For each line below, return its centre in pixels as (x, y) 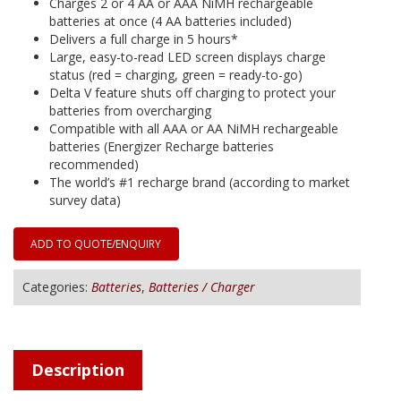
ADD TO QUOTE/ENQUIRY (96, 244)
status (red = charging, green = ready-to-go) (176, 75)
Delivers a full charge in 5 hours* (144, 39)
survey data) (85, 200)
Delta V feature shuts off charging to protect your (192, 93)
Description (78, 370)
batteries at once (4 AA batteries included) (171, 21)
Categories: (57, 287)
